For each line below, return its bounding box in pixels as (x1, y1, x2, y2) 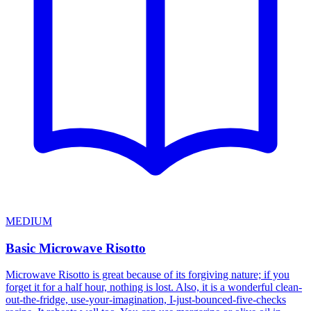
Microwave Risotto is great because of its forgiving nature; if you (6, 269, 289, 281)
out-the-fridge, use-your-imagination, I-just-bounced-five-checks (6, 294, 286, 306)
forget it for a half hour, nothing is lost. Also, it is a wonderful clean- (6, 281, 302, 294)
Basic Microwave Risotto (6, 240, 146, 255)
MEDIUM (6, 215, 52, 227)
